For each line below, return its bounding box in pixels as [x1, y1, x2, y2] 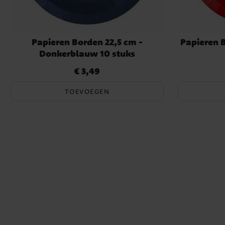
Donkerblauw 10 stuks [39, 47, 135, 59]
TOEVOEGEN [64, 87, 109, 96]
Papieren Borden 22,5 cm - [31, 36, 143, 48]
